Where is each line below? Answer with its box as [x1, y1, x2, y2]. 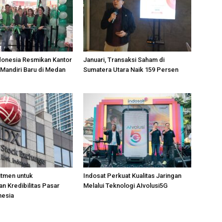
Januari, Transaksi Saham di [83, 56, 165, 63]
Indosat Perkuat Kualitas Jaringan [83, 172, 181, 179]
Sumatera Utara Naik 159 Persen [83, 66, 178, 73]
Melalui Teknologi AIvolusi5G [83, 182, 167, 189]
